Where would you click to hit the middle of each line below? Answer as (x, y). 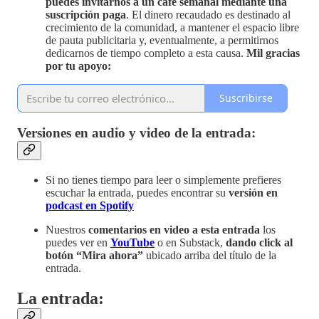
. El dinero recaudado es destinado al (208, 14)
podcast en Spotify (90, 206)
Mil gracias (273, 53)
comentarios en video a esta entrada (174, 230)
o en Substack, (190, 243)
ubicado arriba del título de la (210, 256)
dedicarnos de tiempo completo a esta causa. (146, 53)
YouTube (132, 243)
